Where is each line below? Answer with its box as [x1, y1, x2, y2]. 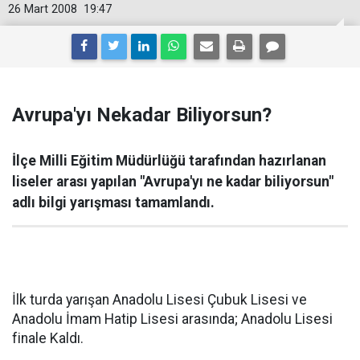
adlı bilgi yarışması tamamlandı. [12, 194, 215, 211]
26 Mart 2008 [8, 2, 77, 16]
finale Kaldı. [12, 330, 84, 346]
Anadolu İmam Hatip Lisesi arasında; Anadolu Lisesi [12, 311, 333, 327]
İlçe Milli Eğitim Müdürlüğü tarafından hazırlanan [12, 153, 326, 169]
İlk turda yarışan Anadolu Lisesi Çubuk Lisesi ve [12, 292, 307, 308]
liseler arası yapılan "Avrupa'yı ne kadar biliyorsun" [12, 174, 333, 190]
